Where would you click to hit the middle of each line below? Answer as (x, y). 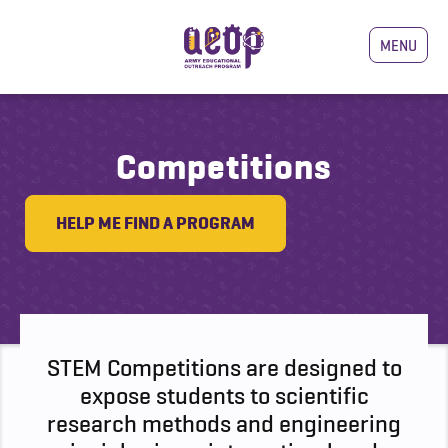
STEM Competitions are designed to (224, 367)
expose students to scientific (224, 395)
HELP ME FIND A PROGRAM (155, 223)
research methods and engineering (224, 423)
